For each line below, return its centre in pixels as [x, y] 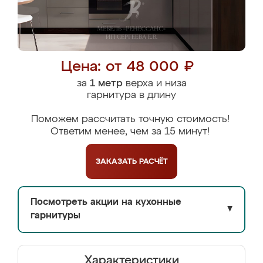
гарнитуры [55, 216]
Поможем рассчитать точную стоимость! [130, 119]
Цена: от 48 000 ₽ [127, 67]
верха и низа [154, 84]
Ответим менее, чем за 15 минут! [130, 132]
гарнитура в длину [131, 95]
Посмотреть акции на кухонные [106, 203]
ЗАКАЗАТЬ [117, 161]
